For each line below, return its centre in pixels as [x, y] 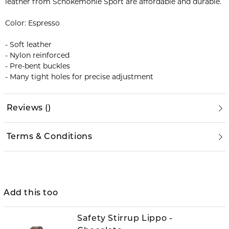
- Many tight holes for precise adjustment [79, 77]
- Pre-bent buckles [37, 66]
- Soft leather [28, 44]
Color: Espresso [32, 23]
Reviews [25, 108]
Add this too [31, 193]
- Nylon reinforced [37, 55]
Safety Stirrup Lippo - [125, 219]
